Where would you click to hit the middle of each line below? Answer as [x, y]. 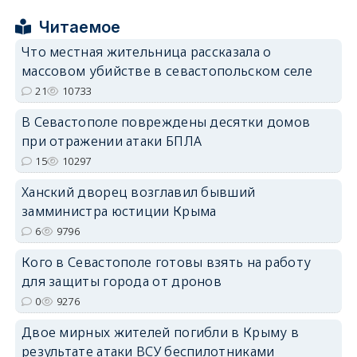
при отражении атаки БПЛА [112, 141]
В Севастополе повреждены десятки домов [166, 122]
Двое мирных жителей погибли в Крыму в [160, 332]
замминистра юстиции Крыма [119, 211]
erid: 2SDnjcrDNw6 [304, 79]
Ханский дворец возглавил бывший [138, 192]
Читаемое [80, 27]
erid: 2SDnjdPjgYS [307, 195]
